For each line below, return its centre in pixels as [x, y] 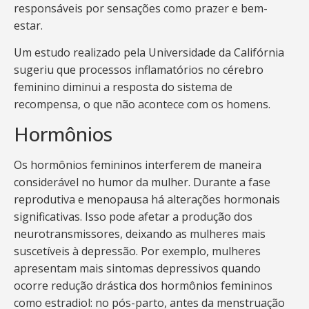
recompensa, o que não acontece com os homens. [142, 104]
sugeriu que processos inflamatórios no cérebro [139, 70]
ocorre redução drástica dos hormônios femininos [143, 286]
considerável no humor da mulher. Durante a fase [142, 182]
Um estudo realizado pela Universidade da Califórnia [149, 53]
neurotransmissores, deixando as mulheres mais [140, 234]
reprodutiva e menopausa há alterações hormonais [147, 200]
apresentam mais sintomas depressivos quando [137, 269]
